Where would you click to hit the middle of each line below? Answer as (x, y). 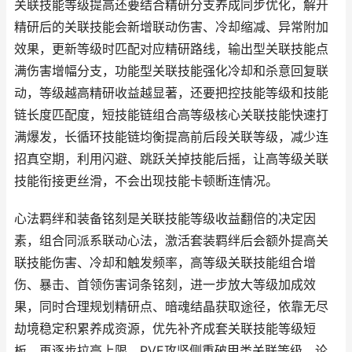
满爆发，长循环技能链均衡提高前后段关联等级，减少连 (171, 137)
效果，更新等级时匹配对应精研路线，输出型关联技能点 (171, 49)
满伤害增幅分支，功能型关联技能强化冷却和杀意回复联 (171, 71)
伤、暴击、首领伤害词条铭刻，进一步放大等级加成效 (165, 285)
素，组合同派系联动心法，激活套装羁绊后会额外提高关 (171, 241)
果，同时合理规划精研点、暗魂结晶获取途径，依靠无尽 (171, 307)
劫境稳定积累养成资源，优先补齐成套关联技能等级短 (165, 329)
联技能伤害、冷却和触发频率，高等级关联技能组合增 (165, 263)
